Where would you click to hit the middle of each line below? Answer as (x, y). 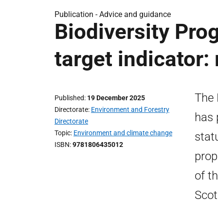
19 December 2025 (116, 98)
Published (69, 98)
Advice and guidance (135, 14)
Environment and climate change (123, 133)
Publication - (77, 14)
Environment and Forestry (130, 109)
